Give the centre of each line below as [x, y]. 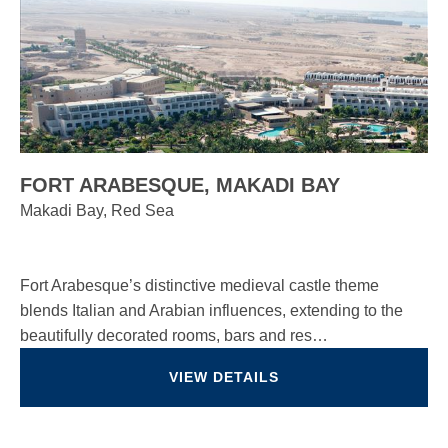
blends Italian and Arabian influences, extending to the [211, 310]
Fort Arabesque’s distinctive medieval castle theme [199, 285]
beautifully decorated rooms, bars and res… [174, 335]
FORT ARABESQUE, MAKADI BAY [180, 185]
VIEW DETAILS [224, 377]
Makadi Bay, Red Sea [97, 210]
